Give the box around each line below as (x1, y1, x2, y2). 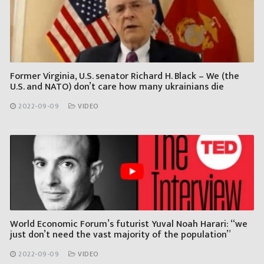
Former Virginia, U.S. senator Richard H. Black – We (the (10, 68, 239, 84)
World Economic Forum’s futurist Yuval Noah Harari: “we (10, 216, 247, 232)
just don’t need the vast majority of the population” (10, 226, 231, 243)
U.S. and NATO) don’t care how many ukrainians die (10, 78, 224, 95)
